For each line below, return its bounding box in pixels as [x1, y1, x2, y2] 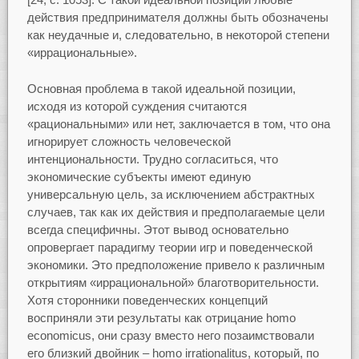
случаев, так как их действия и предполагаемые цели [26, 204, 325, 219]
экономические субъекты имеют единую [26, 169, 251, 184]
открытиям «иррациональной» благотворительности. [26, 275, 319, 289]
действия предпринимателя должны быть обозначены [26, 10, 329, 25]
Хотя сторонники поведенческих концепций [26, 292, 268, 307]
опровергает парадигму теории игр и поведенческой [26, 240, 313, 254]
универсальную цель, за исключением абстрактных [26, 187, 315, 201]
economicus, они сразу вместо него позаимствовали [26, 328, 314, 342]
